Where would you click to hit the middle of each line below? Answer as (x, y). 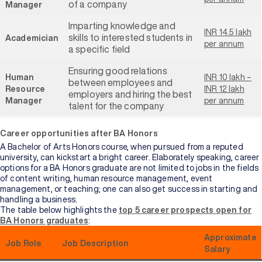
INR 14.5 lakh (228, 32)
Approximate (230, 237)
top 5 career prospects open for (185, 210)
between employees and (121, 82)
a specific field (99, 49)
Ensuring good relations (118, 71)
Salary (217, 249)
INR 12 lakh (224, 89)
